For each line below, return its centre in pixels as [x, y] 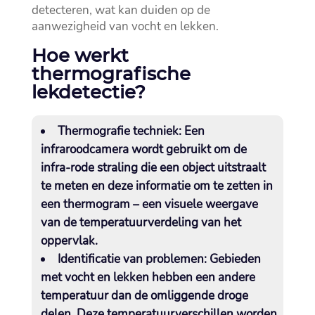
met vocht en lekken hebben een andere [148, 278]
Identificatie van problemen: [132, 259]
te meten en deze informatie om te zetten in [156, 186]
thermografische [111, 74]
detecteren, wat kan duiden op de [121, 11]
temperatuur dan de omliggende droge [144, 296]
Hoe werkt [80, 56]
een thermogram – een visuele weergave [149, 205]
